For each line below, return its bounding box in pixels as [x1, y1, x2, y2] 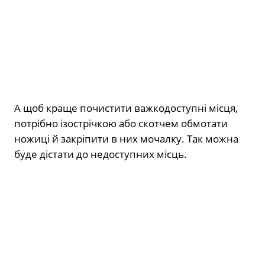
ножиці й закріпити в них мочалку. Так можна [14, 131, 238, 146]
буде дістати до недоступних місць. [14, 147, 187, 161]
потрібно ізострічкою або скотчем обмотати [14, 116, 228, 130]
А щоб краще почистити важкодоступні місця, [14, 101, 238, 115]
